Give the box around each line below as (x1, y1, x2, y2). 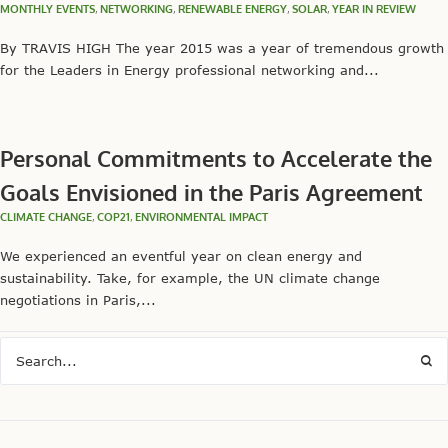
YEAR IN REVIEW (332, 2, 416, 17)
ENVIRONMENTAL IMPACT (135, 210, 268, 225)
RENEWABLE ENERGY (178, 2, 287, 17)
